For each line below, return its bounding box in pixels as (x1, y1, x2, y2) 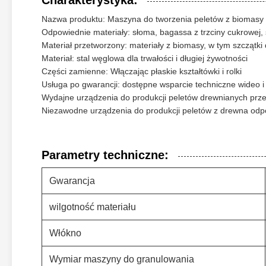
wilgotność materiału (49, 202, 136, 212)
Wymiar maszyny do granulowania (49, 254, 194, 264)
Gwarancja (49, 176, 95, 186)
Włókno (49, 228, 81, 238)
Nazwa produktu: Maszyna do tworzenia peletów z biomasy (42, 14, 264, 24)
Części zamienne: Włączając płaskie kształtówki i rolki (42, 66, 242, 76)
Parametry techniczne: (42, 148, 169, 161)
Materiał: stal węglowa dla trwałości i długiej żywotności (42, 53, 248, 63)
